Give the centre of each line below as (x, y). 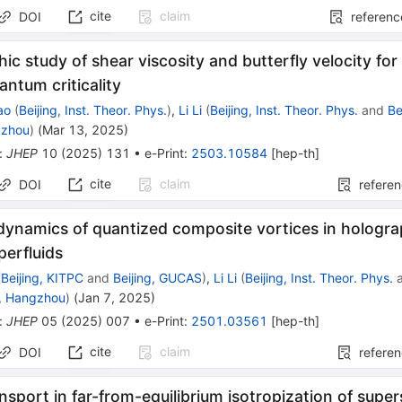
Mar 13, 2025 (83, 130)
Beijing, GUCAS (158, 278)
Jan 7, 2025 (115, 298)
